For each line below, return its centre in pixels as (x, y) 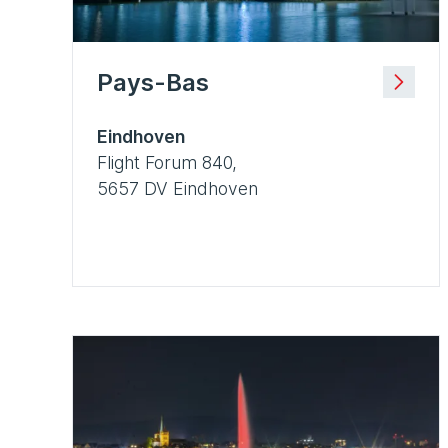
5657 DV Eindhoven (177, 189)
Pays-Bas (153, 83)
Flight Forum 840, (167, 163)
